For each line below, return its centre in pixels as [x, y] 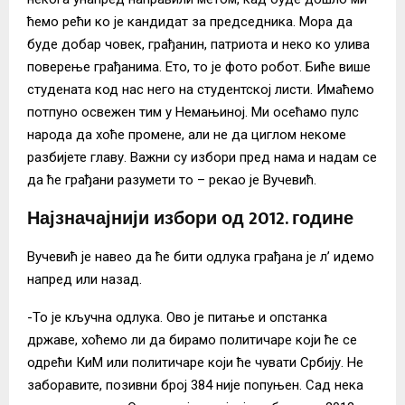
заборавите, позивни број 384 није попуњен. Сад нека [195, 385]
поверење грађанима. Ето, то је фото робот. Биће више [199, 66]
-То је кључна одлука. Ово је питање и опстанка [177, 317]
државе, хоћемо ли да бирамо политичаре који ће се [192, 339]
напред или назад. [85, 279]
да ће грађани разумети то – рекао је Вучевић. [172, 179]
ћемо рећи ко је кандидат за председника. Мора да [190, 21]
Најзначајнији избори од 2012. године [190, 218]
